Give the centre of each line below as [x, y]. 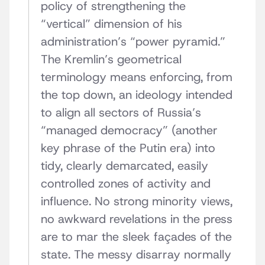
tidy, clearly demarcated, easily [125, 166]
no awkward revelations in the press [137, 219]
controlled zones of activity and [126, 184]
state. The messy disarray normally [136, 255]
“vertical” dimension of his [112, 24]
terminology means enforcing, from [137, 77]
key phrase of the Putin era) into [128, 148]
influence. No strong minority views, [137, 201]
